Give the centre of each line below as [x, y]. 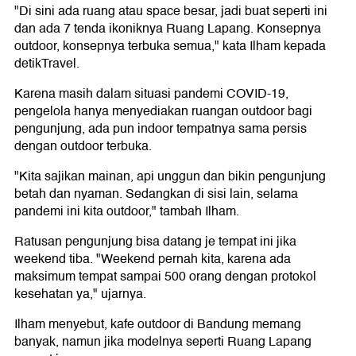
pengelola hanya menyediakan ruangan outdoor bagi [163, 112]
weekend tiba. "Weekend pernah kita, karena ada [153, 259]
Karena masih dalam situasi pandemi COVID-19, [151, 94]
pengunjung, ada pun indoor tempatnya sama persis [161, 129]
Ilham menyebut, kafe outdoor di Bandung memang [158, 325]
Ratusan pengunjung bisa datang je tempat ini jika [155, 242]
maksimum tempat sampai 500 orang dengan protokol [165, 277]
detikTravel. [47, 64]
